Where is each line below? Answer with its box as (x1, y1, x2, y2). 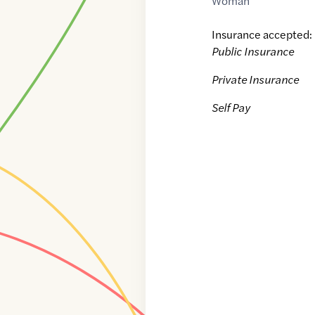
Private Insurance (212, 71, 300, 88)
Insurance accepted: (212, 26, 313, 43)
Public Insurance (212, 43, 295, 60)
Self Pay (212, 99, 251, 116)
